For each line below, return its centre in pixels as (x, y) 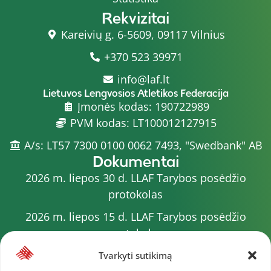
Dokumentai (135, 161)
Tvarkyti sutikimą (135, 255)
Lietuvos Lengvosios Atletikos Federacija (135, 93)
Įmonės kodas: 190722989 (143, 106)
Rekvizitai (135, 18)
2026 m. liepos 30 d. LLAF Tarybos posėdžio (135, 178)
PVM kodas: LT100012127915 (143, 122)
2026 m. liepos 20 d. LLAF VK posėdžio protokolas (135, 255)
